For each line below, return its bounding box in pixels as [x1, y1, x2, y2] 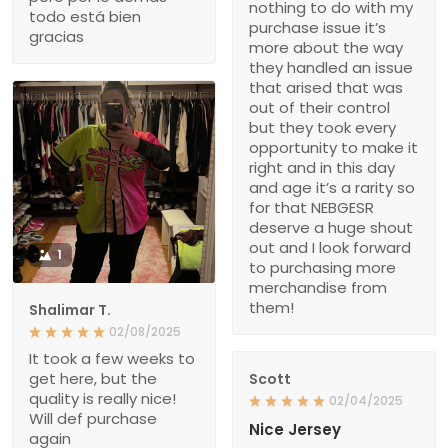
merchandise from [249, 277, 387, 299]
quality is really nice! [29, 388, 176, 410]
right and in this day [249, 157, 395, 179]
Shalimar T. [29, 300, 111, 321]
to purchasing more [249, 257, 396, 279]
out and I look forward [249, 237, 411, 259]
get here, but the [29, 368, 157, 390]
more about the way [249, 37, 403, 59]
